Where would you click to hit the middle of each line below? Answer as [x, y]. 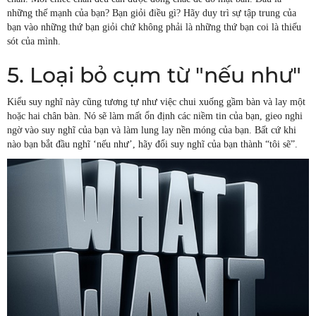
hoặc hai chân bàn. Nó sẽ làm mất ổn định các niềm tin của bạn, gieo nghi [155, 116]
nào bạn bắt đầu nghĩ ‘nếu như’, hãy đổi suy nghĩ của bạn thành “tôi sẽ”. [152, 144]
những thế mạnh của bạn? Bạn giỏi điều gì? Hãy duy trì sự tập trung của [152, 13]
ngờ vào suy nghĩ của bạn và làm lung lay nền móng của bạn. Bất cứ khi [152, 130]
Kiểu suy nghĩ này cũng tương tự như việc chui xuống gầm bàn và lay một [156, 102]
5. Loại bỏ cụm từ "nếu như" [154, 75]
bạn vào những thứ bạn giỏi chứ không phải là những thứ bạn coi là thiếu [154, 27]
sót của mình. [34, 41]
